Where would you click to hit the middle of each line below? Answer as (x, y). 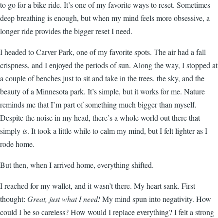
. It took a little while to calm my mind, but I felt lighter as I (117, 131)
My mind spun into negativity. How (156, 199)
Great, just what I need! (64, 199)
